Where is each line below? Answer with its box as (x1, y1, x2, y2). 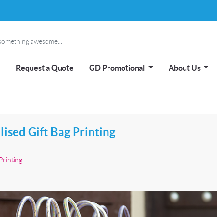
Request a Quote (15, 63, 74, 72)
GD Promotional (89, 63, 146, 72)
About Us (168, 63, 202, 72)
